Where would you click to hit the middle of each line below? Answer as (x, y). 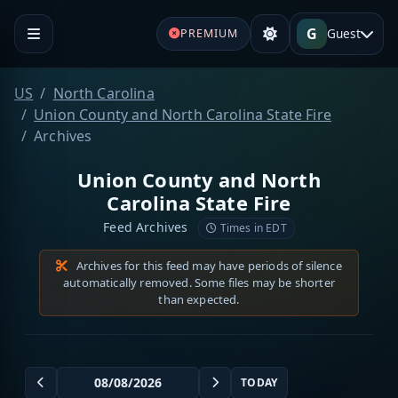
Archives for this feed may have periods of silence (207, 265)
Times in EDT (252, 227)
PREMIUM (209, 33)
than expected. (199, 299)
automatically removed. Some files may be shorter (199, 282)
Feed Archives (147, 227)
